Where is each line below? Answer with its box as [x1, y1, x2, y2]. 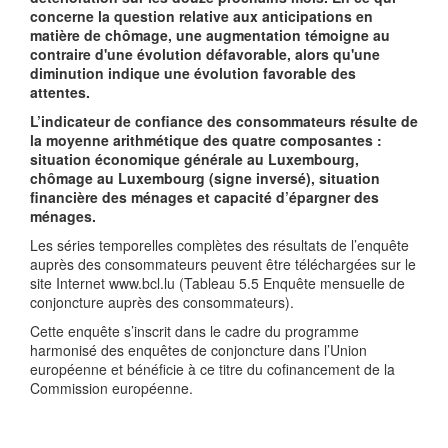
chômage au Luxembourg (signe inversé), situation [30, 168, 380, 189]
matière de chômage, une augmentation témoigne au [30, 25, 390, 46]
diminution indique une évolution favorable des [30, 63, 356, 84]
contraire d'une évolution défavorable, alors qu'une [30, 44, 380, 65]
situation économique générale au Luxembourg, [30, 149, 359, 170]
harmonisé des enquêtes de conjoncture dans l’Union [30, 340, 367, 361]
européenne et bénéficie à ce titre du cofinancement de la [30, 359, 395, 380]
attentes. [30, 82, 90, 103]
